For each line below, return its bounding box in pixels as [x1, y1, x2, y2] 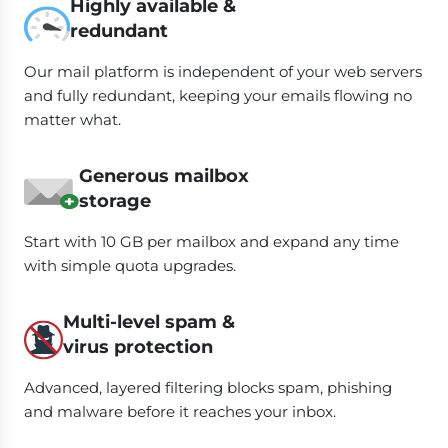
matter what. [24, 109, 121, 129]
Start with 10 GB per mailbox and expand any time [24, 231, 399, 251]
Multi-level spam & [63, 310, 236, 333]
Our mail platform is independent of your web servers [24, 61, 422, 81]
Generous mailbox [79, 164, 250, 187]
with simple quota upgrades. [24, 255, 236, 275]
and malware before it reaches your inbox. [24, 401, 336, 421]
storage [79, 189, 152, 212]
